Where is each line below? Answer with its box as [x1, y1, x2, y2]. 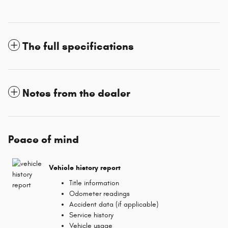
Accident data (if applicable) [69, 199, 158, 209]
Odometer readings [69, 189, 130, 198]
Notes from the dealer [22, 86, 130, 100]
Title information [69, 178, 119, 187]
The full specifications [22, 39, 134, 53]
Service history [69, 210, 113, 219]
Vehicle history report [49, 163, 121, 173]
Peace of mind [8, 132, 79, 146]
